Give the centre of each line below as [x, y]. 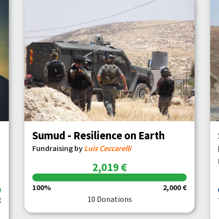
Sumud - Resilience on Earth [99, 135]
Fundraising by [58, 148]
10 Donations [109, 199]
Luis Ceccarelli [108, 148]
